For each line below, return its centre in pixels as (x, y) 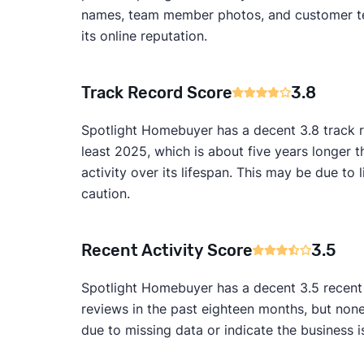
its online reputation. (144, 36)
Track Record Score (156, 93)
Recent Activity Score (167, 250)
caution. (105, 193)
